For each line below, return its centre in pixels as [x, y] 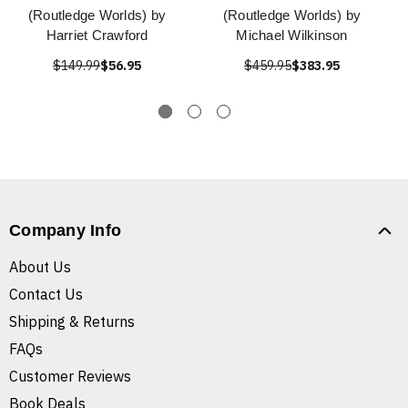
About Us [40, 267]
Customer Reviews [70, 377]
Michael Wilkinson [292, 36]
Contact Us [46, 295]
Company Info [65, 231]
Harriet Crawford [97, 36]
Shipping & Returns [72, 322]
